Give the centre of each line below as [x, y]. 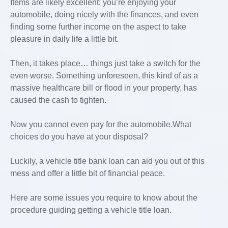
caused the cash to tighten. [58, 100]
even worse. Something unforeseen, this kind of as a [104, 76]
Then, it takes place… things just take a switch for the [105, 63]
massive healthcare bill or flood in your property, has [104, 88]
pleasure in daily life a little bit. [64, 39]
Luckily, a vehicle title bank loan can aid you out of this [107, 161]
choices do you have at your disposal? [79, 137]
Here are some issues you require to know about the [104, 198]
